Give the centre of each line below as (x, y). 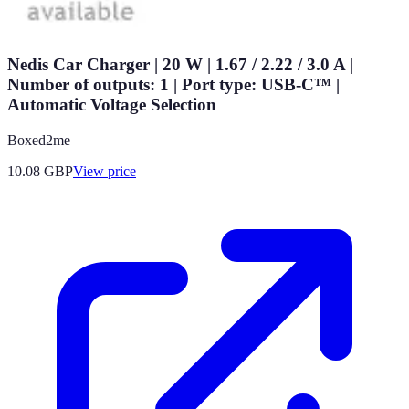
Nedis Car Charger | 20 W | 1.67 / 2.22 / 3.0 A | (180, 65)
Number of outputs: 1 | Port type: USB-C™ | (173, 85)
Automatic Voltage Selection (112, 105)
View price (105, 171)
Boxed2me (39, 140)
